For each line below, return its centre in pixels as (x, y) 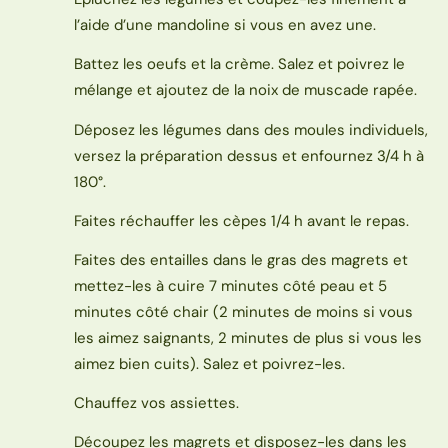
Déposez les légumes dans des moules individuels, (250, 129)
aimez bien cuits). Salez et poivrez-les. (209, 363)
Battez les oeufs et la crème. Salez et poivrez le (239, 64)
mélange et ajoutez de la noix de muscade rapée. (245, 90)
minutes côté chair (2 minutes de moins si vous (243, 311)
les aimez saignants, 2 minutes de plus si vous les (247, 337)
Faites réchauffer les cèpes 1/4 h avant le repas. (241, 220)
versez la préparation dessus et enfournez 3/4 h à (248, 155)
